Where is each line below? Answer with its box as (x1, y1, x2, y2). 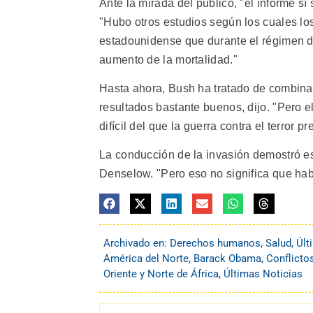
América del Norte (103, 252, 189, 265)
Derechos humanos (170, 237, 261, 250)
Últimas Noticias (224, 268, 303, 281)
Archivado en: (103, 237, 170, 250)
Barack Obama (194, 252, 261, 265)
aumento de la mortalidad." (99, 53, 238, 66)
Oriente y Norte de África (103, 268, 219, 281)
